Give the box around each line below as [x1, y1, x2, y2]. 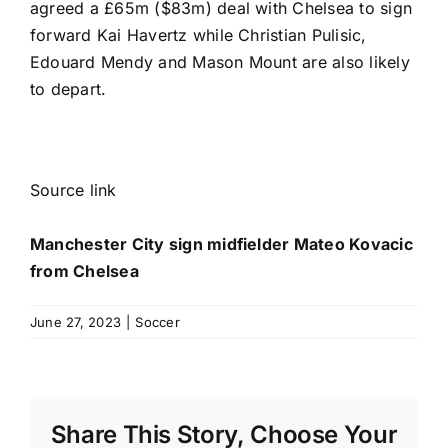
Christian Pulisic [238, 25, 362, 46]
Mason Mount [192, 52, 297, 73]
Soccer [135, 314, 180, 331]
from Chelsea [30, 261, 139, 282]
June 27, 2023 [30, 314, 122, 331]
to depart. [30, 79, 107, 100]
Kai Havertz [96, 25, 188, 46]
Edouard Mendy [30, 52, 154, 73]
